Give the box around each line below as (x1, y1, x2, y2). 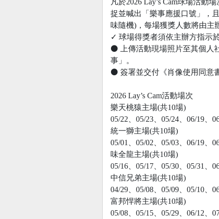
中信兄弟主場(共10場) (110, 173, 186, 182)
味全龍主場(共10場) (110, 150, 178, 158)
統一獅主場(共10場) (110, 126, 178, 135)
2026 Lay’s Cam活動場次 (110, 91, 193, 100)
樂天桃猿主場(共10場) (110, 103, 186, 111)
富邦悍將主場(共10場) (110, 197, 186, 205)
